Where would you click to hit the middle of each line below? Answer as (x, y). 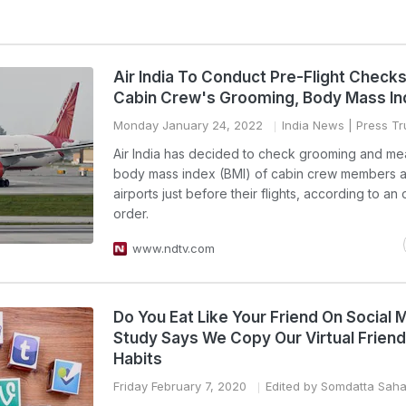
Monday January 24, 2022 (188, 125)
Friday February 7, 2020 (180, 386)
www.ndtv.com (174, 248)
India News (313, 125)
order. (131, 213)
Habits (138, 359)
